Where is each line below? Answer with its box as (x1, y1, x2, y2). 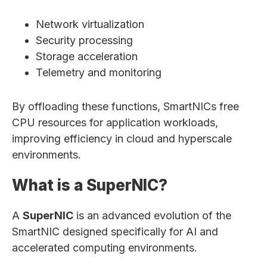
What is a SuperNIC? (12, 176, 167, 194)
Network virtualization (36, 18, 144, 30)
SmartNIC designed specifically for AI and (12, 225, 218, 238)
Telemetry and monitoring (36, 66, 162, 79)
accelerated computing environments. (12, 241, 197, 254)
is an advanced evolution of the (73, 209, 231, 222)
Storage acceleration (36, 50, 138, 63)
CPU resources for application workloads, (12, 116, 218, 129)
